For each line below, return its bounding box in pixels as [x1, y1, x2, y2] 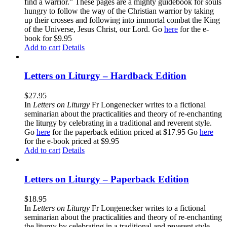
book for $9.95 [24, 33, 80, 43]
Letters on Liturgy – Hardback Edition [24, 70, 186, 82]
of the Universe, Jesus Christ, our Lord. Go [24, 24, 164, 33]
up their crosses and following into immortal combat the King [24, 15, 220, 24]
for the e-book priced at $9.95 [24, 137, 119, 146]
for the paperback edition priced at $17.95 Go [50, 128, 200, 137]
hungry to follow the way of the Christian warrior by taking [24, 6, 214, 15]
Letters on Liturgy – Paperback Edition [24, 173, 189, 184]
